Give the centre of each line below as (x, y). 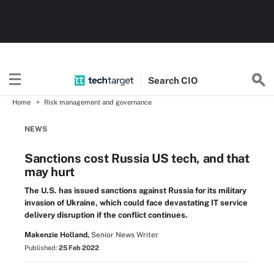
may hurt (50, 172)
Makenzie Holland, (57, 235)
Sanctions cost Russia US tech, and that (137, 158)
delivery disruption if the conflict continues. (106, 215)
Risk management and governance (98, 102)
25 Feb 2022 (79, 248)
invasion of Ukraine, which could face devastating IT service (136, 203)
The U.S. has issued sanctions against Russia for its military (135, 191)
